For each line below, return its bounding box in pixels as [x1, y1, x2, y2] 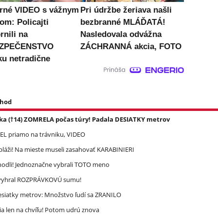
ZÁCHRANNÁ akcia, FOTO [80, 41, 182, 51]
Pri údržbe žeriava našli [80, 5, 172, 15]
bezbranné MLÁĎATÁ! [80, 17, 165, 27]
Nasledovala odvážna [80, 29, 162, 39]
